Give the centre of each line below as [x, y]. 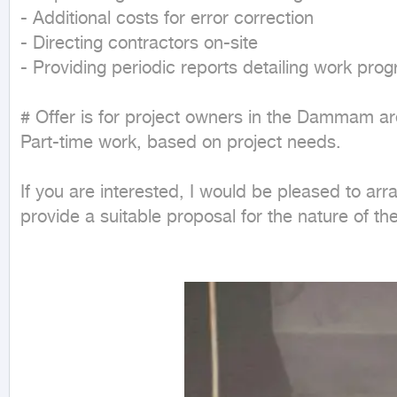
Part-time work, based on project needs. [181, 144]
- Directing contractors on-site [139, 45]
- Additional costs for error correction [167, 20]
